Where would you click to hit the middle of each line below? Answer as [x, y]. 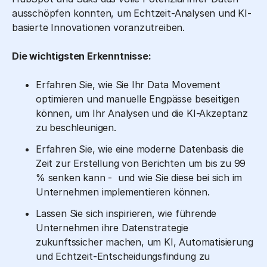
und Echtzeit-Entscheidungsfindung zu [123, 256]
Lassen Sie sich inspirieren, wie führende [126, 213]
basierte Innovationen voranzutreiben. [98, 27]
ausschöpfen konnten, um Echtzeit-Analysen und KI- [132, 13]
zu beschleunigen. [76, 127]
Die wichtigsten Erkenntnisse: [82, 56]
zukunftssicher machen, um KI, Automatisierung [145, 242]
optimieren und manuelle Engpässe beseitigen [138, 99]
